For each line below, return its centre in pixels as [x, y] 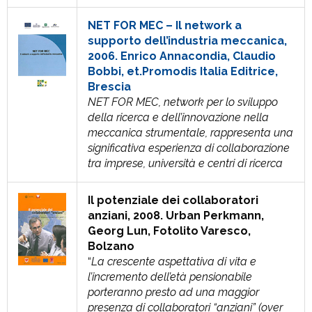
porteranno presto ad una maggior [173, 292]
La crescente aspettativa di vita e [174, 262]
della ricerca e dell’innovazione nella [178, 117]
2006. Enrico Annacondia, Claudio [182, 56]
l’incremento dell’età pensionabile [170, 277]
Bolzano [111, 246]
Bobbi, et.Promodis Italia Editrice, [183, 71]
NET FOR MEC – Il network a [165, 25]
